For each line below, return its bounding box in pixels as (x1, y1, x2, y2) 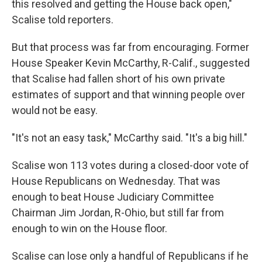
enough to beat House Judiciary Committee (12, 191, 214, 203)
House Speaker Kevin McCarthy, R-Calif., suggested (12, 57, 250, 69)
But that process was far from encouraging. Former (12, 41, 249, 53)
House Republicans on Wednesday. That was (12, 175, 220, 187)
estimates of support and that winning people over (12, 88, 245, 101)
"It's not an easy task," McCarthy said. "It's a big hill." (12, 132, 247, 144)
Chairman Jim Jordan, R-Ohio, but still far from (12, 206, 224, 219)
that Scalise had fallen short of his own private (12, 73, 225, 85)
